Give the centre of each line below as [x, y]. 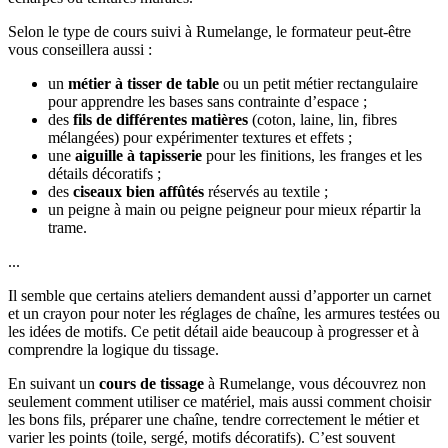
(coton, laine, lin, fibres [322, 120]
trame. [67, 228]
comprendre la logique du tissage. [113, 350]
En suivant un [53, 384]
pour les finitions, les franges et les [312, 156]
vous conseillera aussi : [80, 50]
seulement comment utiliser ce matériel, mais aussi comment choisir [219, 402]
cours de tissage [151, 384]
